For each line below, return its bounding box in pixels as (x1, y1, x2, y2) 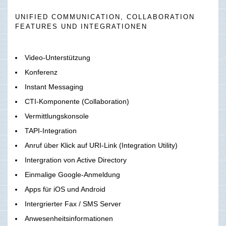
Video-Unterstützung (25, 53, 90, 62)
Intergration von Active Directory (25, 156, 127, 164)
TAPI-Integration (25, 127, 77, 135)
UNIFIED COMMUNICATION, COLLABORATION (15, 13, 195, 21)
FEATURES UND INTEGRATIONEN (15, 22, 147, 30)
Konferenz (25, 68, 58, 77)
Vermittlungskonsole (25, 112, 89, 121)
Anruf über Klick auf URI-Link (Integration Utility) (25, 141, 178, 150)
